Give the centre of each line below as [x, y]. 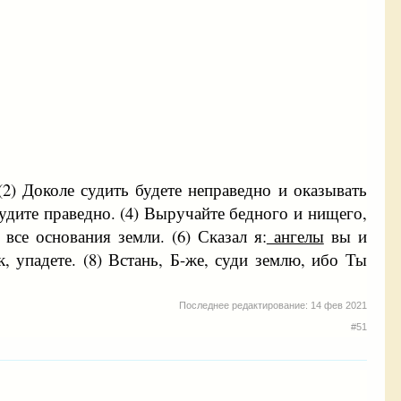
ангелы [295, 236]
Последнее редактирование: [244, 305]
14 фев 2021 [338, 305]
